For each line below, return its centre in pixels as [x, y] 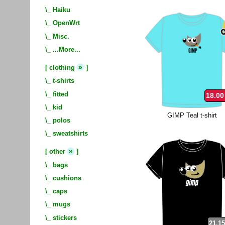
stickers [65, 217]
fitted [61, 94]
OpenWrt [66, 23]
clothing [62, 68]
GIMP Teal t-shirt [192, 115]
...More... [67, 49]
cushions [67, 178]
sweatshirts [70, 134]
